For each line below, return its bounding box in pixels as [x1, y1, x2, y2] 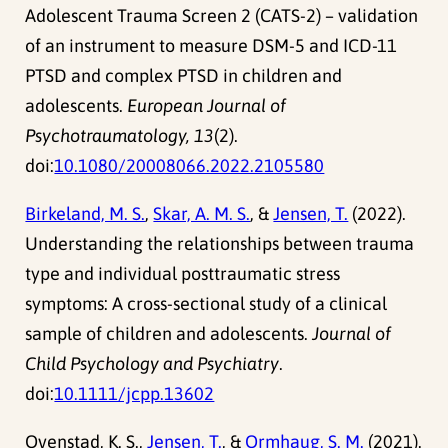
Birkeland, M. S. [25, 203, 146, 225]
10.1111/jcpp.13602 [54, 383, 215, 405]
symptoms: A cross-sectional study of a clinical [25, 293, 388, 315]
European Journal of [127, 95, 287, 117]
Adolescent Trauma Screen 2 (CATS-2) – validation [25, 5, 419, 27]
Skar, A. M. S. [153, 203, 251, 225]
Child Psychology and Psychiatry [25, 353, 280, 375]
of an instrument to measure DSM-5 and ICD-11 [25, 35, 398, 57]
